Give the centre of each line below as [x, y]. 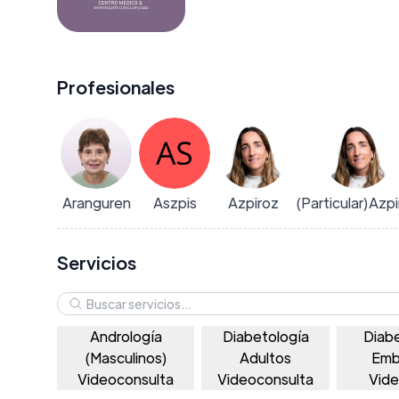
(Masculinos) [126, 357]
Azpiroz [253, 203]
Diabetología [265, 336]
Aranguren [96, 203]
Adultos [266, 357]
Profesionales [116, 87]
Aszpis [175, 203]
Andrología [126, 336]
